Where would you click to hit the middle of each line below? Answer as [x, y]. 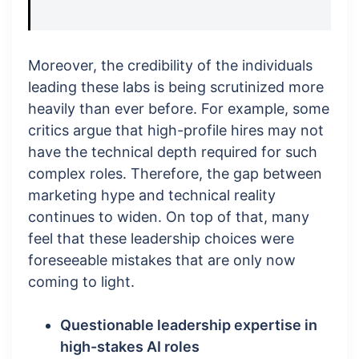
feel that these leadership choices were [161, 239]
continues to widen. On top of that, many [169, 217]
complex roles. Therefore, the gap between [175, 174]
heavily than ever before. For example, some [179, 109]
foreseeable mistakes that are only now [162, 260]
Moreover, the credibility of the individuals [170, 66]
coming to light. [81, 282]
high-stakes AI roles [130, 347]
